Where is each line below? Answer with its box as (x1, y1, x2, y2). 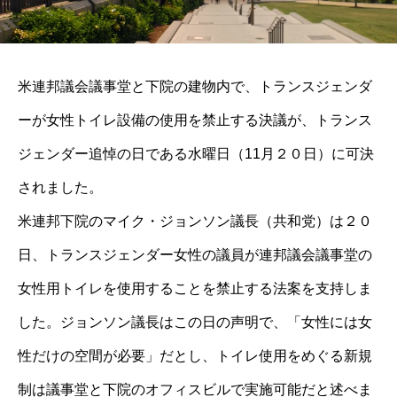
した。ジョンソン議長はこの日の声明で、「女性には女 (18, 315, 372, 330)
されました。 (18, 180, 103, 195)
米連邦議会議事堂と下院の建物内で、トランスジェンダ (18, 79, 372, 94)
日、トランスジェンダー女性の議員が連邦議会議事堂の (18, 247, 372, 262)
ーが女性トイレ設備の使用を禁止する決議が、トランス (18, 113, 372, 128)
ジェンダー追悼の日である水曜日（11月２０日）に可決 (18, 146, 374, 161)
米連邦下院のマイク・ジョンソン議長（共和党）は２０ (18, 214, 372, 229)
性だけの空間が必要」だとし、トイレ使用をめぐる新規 (18, 348, 372, 363)
